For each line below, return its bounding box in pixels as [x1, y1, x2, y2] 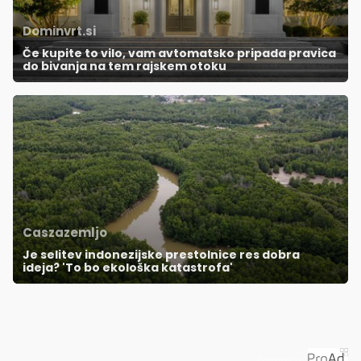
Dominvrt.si [23, 23, 96, 40]
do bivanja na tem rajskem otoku [23, 58, 226, 75]
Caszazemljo [23, 224, 107, 242]
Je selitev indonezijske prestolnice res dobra [23, 247, 300, 263]
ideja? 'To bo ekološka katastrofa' [23, 259, 233, 276]
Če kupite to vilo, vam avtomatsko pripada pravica [23, 45, 336, 62]
